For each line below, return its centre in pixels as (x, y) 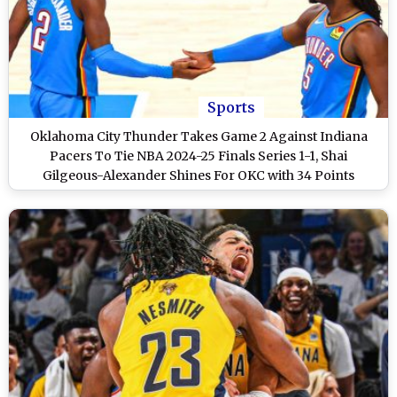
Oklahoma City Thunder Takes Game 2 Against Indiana (198, 137)
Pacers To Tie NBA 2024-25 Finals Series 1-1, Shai (198, 156)
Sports (231, 108)
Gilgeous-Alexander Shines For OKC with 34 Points (198, 176)
